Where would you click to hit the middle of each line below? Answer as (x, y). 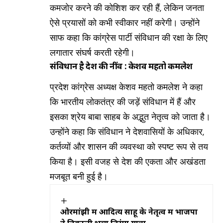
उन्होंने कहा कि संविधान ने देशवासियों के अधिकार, (127, 132)
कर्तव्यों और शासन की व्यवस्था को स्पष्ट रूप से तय (129, 147)
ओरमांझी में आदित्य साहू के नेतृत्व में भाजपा (129, 211)
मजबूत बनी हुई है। (79, 176)
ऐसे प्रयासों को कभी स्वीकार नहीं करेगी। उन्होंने (125, 23)
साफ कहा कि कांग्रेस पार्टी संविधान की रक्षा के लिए (129, 38)
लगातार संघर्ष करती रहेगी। (92, 53)
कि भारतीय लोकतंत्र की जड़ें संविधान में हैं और (123, 102)
